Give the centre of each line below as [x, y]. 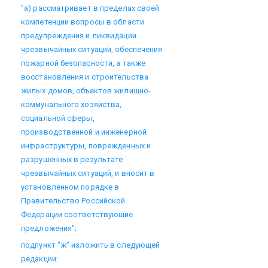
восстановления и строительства [85, 77]
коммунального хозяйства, [71, 104]
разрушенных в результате [72, 159]
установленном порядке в [70, 187]
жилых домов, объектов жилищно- [86, 91]
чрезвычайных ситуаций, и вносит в [88, 173]
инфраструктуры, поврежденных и [86, 146]
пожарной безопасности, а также [83, 63]
